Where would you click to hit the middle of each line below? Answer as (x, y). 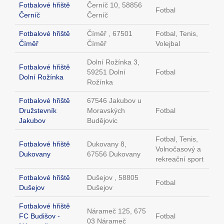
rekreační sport (179, 159)
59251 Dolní (106, 72)
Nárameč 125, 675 (116, 211)
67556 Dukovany (114, 154)
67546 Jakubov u (114, 101)
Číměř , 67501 (110, 34)
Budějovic (102, 121)
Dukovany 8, (107, 144)
